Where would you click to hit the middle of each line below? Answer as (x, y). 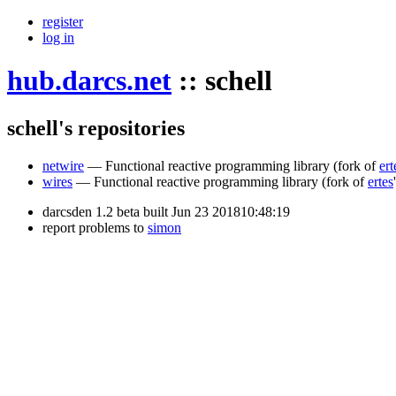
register (63, 22)
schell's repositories (96, 128)
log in (58, 38)
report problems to (95, 227)
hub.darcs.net (89, 81)
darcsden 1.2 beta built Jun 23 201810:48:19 (166, 211)
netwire (63, 165)
